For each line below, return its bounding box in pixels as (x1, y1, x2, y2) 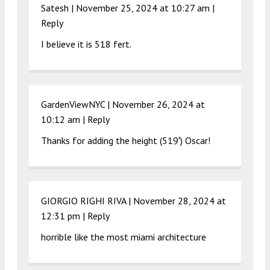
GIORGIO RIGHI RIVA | (41, 195, 133, 207)
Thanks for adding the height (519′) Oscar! (41, 134, 210, 147)
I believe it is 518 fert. (41, 38, 131, 51)
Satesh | (41, 2, 76, 14)
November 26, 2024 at (112, 98, 205, 111)
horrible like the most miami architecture (41, 231, 206, 243)
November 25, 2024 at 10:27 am (76, 2, 210, 14)
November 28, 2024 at (133, 195, 226, 207)
